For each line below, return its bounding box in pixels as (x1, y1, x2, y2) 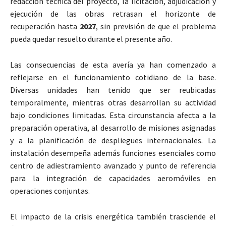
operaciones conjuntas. (10, 186, 90, 196)
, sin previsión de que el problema (96, 21, 216, 32)
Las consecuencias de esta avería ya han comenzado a (10, 60, 216, 70)
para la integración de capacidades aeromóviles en (10, 173, 216, 184)
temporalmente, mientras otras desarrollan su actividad (10, 97, 216, 108)
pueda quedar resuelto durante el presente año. (10, 34, 172, 44)
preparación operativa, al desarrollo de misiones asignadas (10, 123, 216, 133)
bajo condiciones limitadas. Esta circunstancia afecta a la (10, 110, 216, 121)
